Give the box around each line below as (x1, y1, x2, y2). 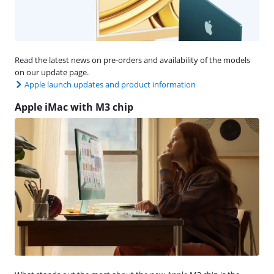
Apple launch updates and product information (24, 78, 196, 90)
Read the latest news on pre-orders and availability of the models (15, 54, 250, 65)
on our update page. (15, 66, 89, 78)
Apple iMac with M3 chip (15, 100, 133, 114)
